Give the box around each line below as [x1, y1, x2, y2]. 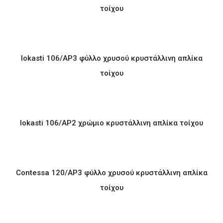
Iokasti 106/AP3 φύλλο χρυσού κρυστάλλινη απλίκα [20, 54, 203, 63]
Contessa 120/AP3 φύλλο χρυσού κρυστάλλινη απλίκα [15, 168, 208, 177]
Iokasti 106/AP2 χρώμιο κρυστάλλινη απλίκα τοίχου [20, 118, 203, 127]
